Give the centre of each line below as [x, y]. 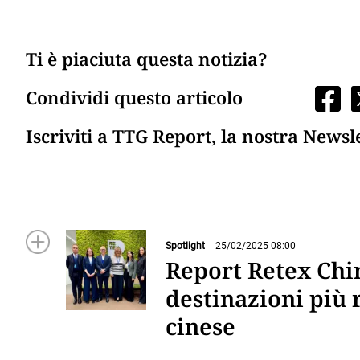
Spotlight [185, 246]
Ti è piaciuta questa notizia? [146, 59]
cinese [200, 326]
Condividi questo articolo [134, 98]
